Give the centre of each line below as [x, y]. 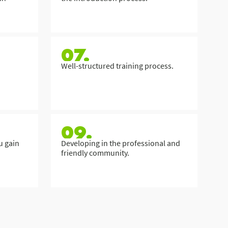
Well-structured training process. [117, 66]
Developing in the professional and [121, 143]
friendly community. [95, 153]
